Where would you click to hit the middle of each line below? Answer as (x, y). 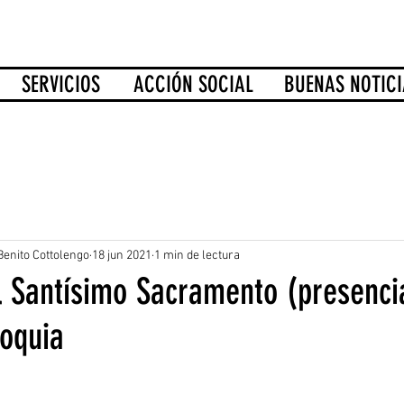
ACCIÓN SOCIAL (193, 84)
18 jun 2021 (122, 255)
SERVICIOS (61, 84)
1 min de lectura (197, 255)
